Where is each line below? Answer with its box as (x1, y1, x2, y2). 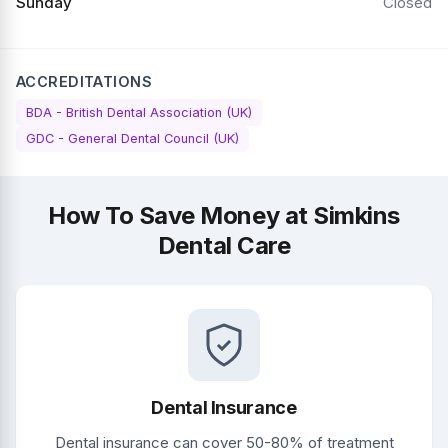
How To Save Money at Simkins (48, 201, 400, 231)
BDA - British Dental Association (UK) (26, 104, 252, 120)
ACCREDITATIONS (16, 72, 153, 90)
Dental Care (157, 231, 291, 261)
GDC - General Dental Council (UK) (26, 131, 239, 147)
